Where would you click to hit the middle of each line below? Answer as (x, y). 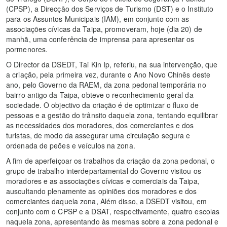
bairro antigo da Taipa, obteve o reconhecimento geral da (100, 95)
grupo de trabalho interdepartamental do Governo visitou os (104, 171)
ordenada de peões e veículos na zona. (71, 146)
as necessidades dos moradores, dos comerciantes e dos (100, 125)
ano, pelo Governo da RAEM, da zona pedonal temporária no (106, 85)
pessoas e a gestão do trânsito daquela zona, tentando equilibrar (112, 115)
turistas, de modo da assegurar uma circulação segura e (98, 136)
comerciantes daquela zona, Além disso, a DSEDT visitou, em (106, 201)
